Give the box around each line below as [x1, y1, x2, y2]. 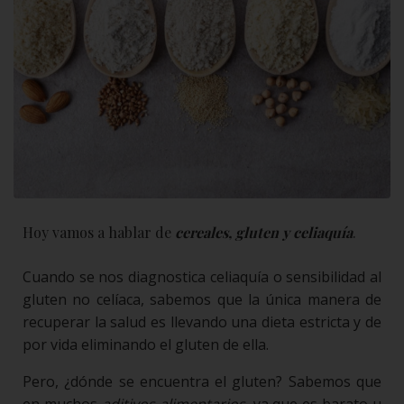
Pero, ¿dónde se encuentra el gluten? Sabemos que [23, 371, 381, 391]
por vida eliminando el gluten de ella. [23, 334, 269, 354]
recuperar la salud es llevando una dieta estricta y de [23, 311, 381, 332]
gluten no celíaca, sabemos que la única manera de [23, 289, 381, 309]
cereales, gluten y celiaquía [175, 222, 353, 242]
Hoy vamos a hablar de [23, 222, 175, 242]
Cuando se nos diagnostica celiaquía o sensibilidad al [23, 266, 381, 287]
